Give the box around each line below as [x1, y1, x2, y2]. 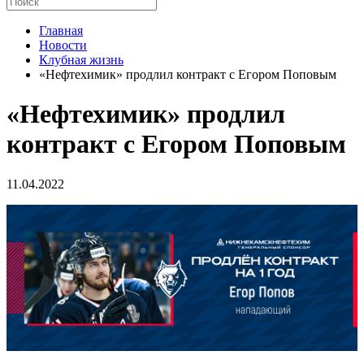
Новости [39, 38, 87, 52]
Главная [39, 24, 83, 37]
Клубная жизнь [39, 53, 123, 67]
